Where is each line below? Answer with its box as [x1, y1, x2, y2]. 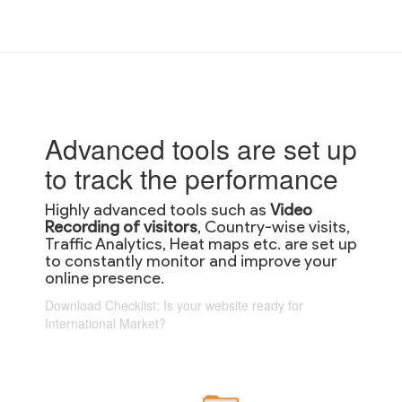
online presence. [45, 267, 164, 288]
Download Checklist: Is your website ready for [45, 295, 303, 314]
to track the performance [45, 158, 338, 197]
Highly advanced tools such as [45, 199, 270, 220]
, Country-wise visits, [197, 216, 350, 237]
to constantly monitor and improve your [45, 250, 337, 271]
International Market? [45, 313, 166, 332]
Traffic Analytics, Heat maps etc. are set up [45, 233, 357, 254]
